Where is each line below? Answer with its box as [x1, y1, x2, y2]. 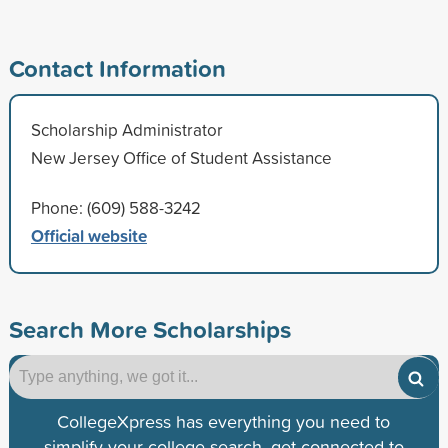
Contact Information [8, 50, 226, 85]
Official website [30, 222, 147, 248]
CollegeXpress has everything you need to [57, 408, 391, 434]
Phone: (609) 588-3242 [30, 195, 201, 219]
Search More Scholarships [8, 311, 291, 346]
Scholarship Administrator [30, 117, 223, 141]
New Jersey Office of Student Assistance [30, 145, 332, 169]
